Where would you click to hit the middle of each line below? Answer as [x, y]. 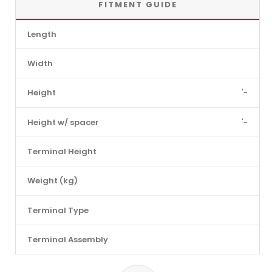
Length [42, 34]
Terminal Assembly [67, 239]
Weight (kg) [52, 181]
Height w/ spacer [63, 122]
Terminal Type [58, 210]
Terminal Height [62, 152]
